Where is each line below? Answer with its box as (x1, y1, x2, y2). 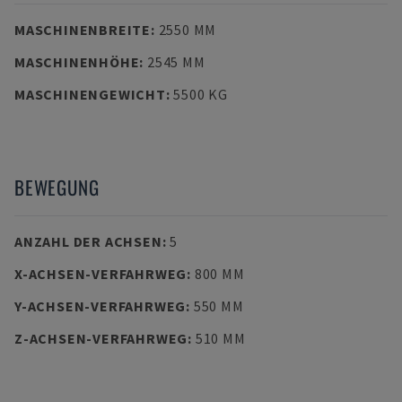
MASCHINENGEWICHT (14, 85, 166, 103)
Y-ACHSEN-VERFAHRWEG (14, 297, 187, 315)
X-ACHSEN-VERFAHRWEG (14, 265, 188, 283)
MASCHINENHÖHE (14, 53, 140, 71)
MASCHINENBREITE (14, 21, 151, 39)
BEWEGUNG (14, 173, 100, 201)
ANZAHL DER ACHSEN (14, 232, 162, 250)
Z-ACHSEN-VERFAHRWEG (14, 329, 188, 347)
